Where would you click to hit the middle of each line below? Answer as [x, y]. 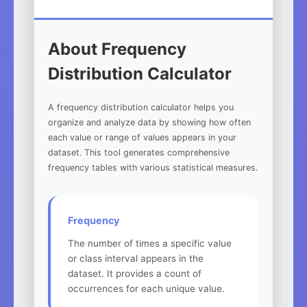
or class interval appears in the [136, 258]
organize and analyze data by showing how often [149, 122]
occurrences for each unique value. [146, 288]
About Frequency [117, 49]
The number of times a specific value [150, 243]
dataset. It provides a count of [135, 273]
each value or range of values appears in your [142, 137]
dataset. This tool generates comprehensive [139, 152]
